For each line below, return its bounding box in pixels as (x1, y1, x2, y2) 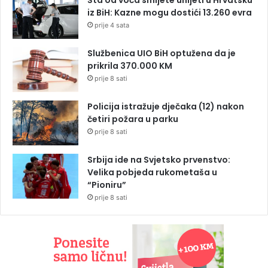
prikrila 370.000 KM (87, 60, 172, 72)
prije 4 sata (95, 21, 129, 30)
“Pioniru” (87, 179, 126, 191)
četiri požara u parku (87, 113, 178, 126)
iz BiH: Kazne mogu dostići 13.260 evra (87, 7, 252, 19)
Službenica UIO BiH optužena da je (87, 47, 236, 60)
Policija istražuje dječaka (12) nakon (87, 100, 244, 113)
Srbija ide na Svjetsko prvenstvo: (87, 154, 230, 166)
